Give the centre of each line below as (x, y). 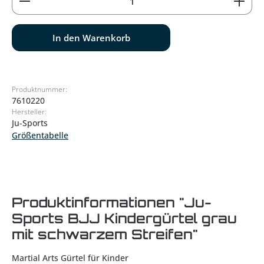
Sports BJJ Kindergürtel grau (124, 218)
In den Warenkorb (91, 38)
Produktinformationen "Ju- (112, 202)
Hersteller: (29, 112)
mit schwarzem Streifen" (105, 234)
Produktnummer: (39, 89)
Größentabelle (40, 135)
